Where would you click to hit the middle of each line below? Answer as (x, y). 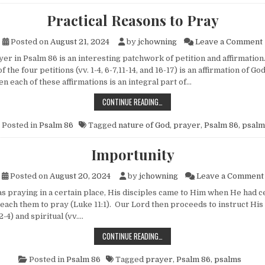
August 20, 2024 (80, 176)
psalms (228, 259)
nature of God (144, 125)
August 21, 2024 (80, 41)
